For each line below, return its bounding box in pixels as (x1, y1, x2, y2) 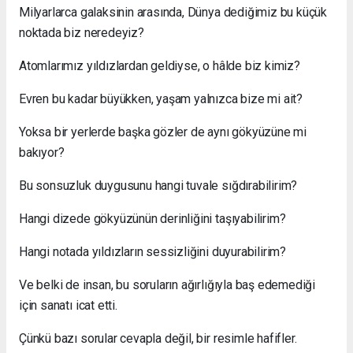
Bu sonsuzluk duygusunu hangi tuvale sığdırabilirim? (19, 177, 298, 193)
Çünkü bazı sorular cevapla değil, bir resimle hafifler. (19, 330, 297, 346)
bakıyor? (19, 144, 65, 160)
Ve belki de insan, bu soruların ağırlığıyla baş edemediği (19, 277, 316, 292)
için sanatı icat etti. (19, 297, 117, 313)
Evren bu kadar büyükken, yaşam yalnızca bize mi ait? (19, 91, 303, 106)
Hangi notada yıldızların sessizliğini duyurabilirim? (19, 243, 287, 259)
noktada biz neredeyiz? (19, 24, 144, 40)
